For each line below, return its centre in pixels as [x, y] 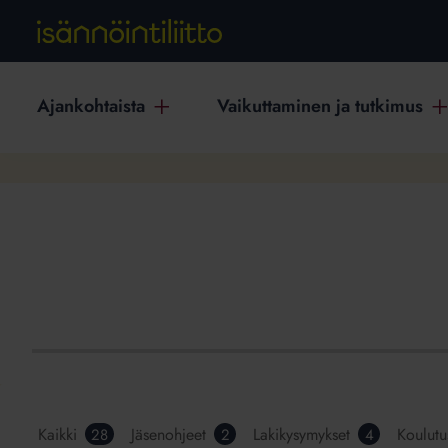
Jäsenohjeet [171, 434]
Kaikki [60, 434]
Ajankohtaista [91, 106]
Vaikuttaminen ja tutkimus [319, 106]
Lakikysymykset [304, 434]
